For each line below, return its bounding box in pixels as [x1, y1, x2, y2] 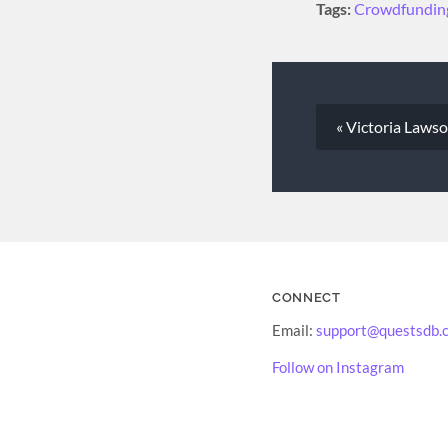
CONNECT [272, 290, 341, 306]
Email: [272, 321, 316, 340]
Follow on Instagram [272, 358, 404, 377]
